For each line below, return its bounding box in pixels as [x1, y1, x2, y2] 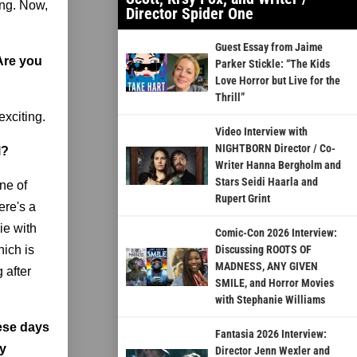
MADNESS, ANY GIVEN [214, 260, 318, 273]
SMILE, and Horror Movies [214, 277, 334, 290]
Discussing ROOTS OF [214, 243, 312, 257]
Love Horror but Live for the [214, 74, 340, 88]
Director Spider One [126, 4, 253, 24]
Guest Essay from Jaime [214, 41, 323, 54]
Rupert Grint [214, 192, 270, 206]
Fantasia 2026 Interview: [214, 328, 327, 341]
